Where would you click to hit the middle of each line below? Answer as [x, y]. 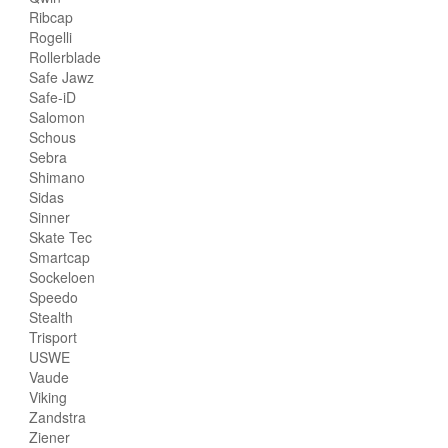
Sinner [49, 216]
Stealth [51, 316]
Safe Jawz [61, 76]
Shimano [57, 176]
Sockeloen [62, 276]
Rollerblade [65, 56]
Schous [52, 136]
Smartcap [59, 256]
